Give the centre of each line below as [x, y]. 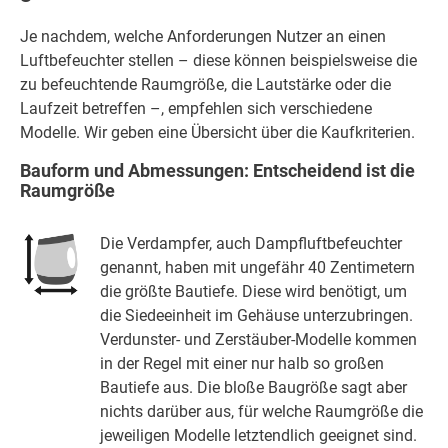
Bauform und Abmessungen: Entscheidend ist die [217, 171]
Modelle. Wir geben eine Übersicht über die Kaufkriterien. [217, 133]
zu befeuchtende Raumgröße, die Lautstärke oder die [205, 85]
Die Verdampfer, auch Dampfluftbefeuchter [251, 243]
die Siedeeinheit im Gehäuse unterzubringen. [257, 315]
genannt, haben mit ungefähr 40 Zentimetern [258, 267]
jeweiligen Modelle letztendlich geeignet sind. [259, 435]
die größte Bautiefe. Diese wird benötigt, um [254, 291]
